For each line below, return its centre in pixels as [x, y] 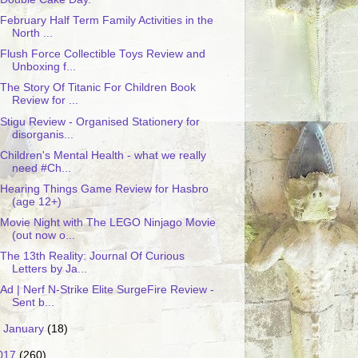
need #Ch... [41, 168]
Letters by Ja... [49, 269]
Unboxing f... [44, 67]
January [26, 329]
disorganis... [42, 134]
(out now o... [43, 235]
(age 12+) [36, 201]
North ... [32, 34]
